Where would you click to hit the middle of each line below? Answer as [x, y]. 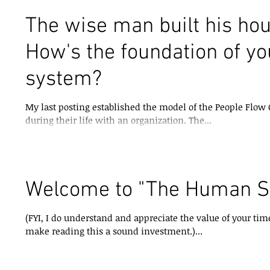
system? [64, 80]
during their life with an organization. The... [200, 120]
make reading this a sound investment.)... [114, 231]
